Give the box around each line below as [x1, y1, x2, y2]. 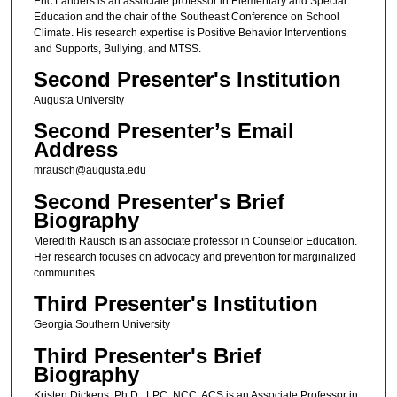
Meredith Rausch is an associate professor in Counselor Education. [33, 234, 357, 247]
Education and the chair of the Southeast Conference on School [33, 10, 339, 23]
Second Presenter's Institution [33, 66, 341, 91]
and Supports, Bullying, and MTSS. [33, 42, 201, 55]
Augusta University [33, 93, 124, 106]
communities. [33, 266, 97, 279]
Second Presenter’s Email [33, 119, 294, 144]
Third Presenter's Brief [33, 343, 261, 368]
